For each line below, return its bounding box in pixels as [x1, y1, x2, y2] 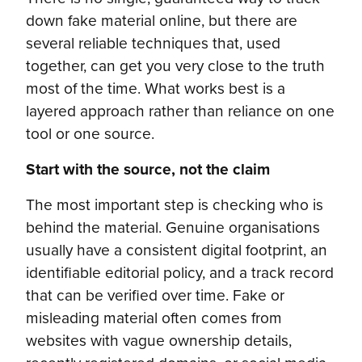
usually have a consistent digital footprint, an [26, 238, 327, 262]
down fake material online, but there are [26, 8, 297, 32]
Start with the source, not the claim [26, 157, 270, 181]
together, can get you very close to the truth [26, 53, 325, 78]
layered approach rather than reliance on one [26, 99, 335, 123]
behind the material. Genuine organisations [26, 215, 320, 239]
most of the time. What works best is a [26, 76, 285, 100]
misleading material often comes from [26, 305, 282, 330]
